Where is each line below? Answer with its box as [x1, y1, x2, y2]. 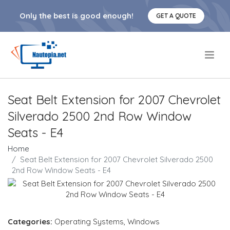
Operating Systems [54, 217, 124, 226]
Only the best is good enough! [20, 11, 133, 21]
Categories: [8, 217, 52, 226]
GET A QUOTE [156, 12, 196, 20]
